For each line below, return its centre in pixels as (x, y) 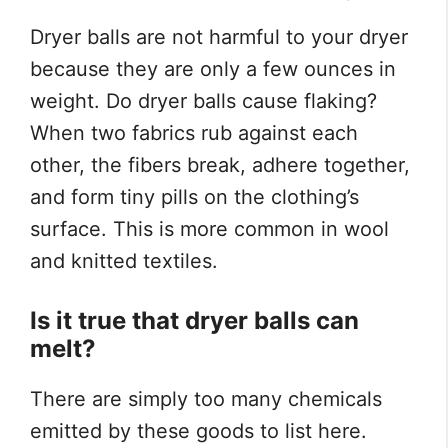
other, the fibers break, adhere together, (220, 165)
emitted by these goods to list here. (198, 431)
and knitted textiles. (124, 261)
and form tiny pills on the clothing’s (194, 197)
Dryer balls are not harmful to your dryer (219, 37)
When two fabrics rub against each (194, 133)
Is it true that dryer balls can (194, 321)
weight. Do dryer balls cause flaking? (203, 101)
